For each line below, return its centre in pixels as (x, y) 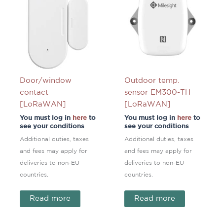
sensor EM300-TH (157, 92)
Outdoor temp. (152, 80)
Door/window (45, 80)
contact (34, 92)
